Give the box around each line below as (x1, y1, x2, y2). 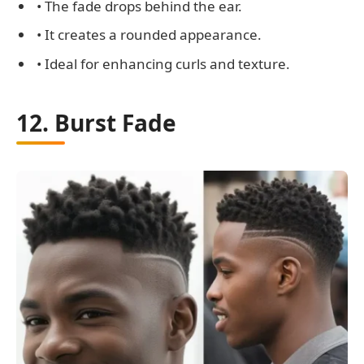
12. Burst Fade (16, 107, 176, 139)
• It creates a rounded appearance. (37, 25, 262, 45)
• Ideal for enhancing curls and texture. (37, 54, 290, 73)
